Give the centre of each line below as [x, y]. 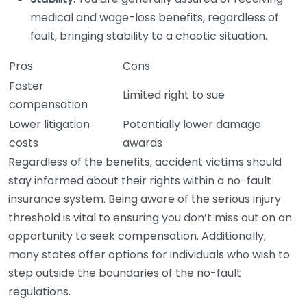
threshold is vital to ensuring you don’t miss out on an [150, 218]
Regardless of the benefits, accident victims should [145, 162]
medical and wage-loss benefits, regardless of [155, 17]
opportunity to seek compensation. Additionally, [137, 236]
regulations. [39, 292]
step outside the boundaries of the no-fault [125, 273]
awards [143, 143]
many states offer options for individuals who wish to [149, 255]
